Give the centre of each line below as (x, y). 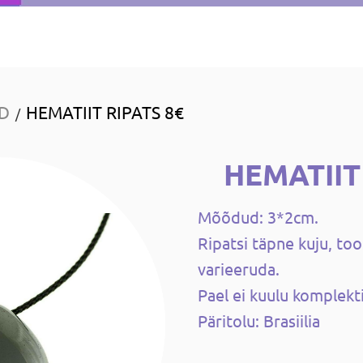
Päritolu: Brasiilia (259, 321)
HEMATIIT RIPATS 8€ (105, 112)
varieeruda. (239, 269)
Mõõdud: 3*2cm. (258, 217)
